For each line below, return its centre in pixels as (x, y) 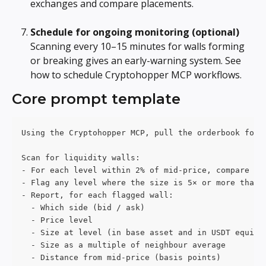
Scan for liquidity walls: (81, 158)
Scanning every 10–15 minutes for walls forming (139, 47)
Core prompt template (96, 99)
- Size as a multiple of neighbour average (123, 245)
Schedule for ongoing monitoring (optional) (135, 32)
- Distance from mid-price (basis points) (121, 258)
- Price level (57, 220)
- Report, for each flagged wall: (97, 195)
